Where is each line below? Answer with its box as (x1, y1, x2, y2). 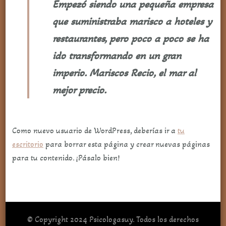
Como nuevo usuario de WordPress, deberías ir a (12, 126, 178, 136)
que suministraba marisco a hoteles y (52, 15, 212, 28)
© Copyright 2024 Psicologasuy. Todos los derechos (27, 214, 199, 224)
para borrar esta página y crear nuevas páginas (43, 139, 210, 149)
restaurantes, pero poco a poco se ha (52, 32, 209, 45)
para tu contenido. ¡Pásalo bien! (12, 153, 120, 163)
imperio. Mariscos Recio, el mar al (52, 66, 196, 80)
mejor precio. (52, 83, 106, 97)
